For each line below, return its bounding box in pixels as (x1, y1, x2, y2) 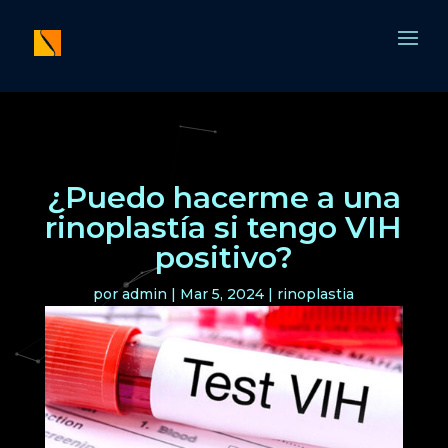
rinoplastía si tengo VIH (45, 209, 403, 246)
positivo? (154, 239, 293, 276)
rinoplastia (277, 285, 355, 303)
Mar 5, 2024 (180, 285, 265, 303)
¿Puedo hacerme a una (46, 179, 401, 216)
